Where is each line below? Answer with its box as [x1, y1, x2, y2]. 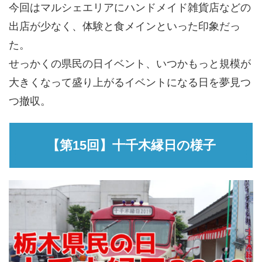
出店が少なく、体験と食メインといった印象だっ [9, 20, 240, 33]
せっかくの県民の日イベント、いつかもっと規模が [9, 57, 251, 70]
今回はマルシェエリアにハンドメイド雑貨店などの [9, 1, 251, 14]
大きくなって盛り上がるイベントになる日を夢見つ [9, 76, 251, 89]
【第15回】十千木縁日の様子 [46, 138, 216, 153]
